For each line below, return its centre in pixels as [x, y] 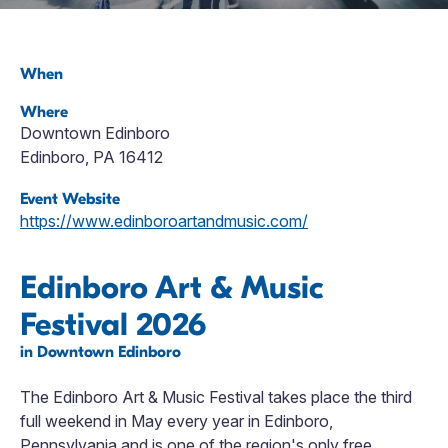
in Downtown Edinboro [100, 351]
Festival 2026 [113, 324]
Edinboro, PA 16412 [91, 156]
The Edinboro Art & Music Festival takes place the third [216, 396]
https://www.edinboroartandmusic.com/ [164, 220]
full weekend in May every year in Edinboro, [176, 420]
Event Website [70, 198]
